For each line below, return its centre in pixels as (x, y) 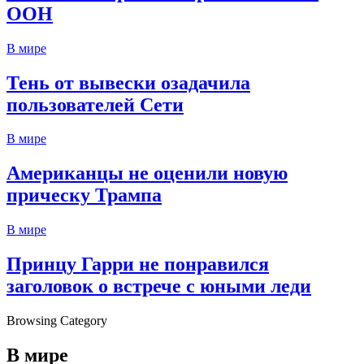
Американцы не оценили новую (147, 173)
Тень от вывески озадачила (128, 82)
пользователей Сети (95, 104)
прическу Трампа (84, 195)
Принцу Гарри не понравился (138, 264)
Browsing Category (57, 321)
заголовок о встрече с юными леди (159, 286)
